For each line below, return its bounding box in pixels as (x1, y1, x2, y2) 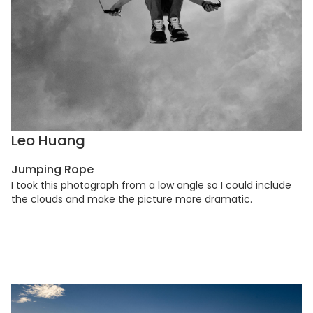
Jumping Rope (11, 161, 94, 178)
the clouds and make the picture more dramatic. (11, 192, 252, 207)
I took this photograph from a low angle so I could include (11, 178, 291, 193)
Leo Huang (11, 131, 85, 151)
